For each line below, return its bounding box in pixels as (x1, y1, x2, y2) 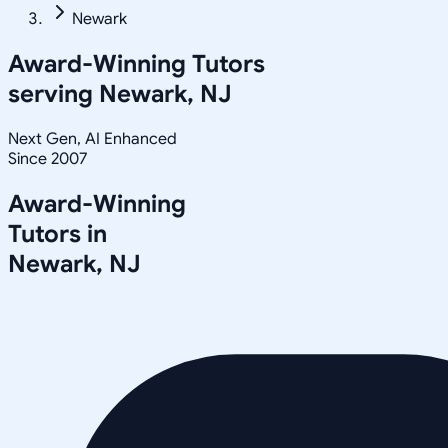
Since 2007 (8, 148, 87, 169)
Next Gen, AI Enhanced (8, 128, 177, 149)
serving (8, 78, 99, 109)
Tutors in (8, 218, 107, 249)
